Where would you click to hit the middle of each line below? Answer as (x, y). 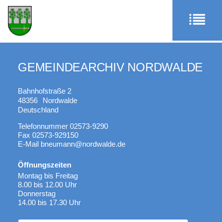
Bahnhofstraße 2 (45, 91)
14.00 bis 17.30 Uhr (49, 202)
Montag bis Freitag (48, 176)
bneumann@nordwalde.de (83, 144)
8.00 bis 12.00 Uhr (47, 185)
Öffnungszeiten (45, 165)
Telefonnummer (43, 126)
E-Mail (28, 144)
